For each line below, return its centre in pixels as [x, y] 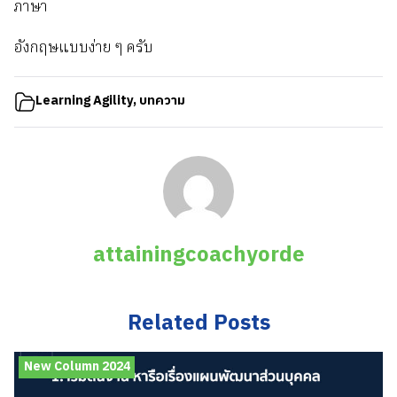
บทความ [162, 101]
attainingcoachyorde [198, 256]
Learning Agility [84, 101]
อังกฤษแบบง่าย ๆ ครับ [84, 49]
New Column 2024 [77, 367]
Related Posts [198, 324]
